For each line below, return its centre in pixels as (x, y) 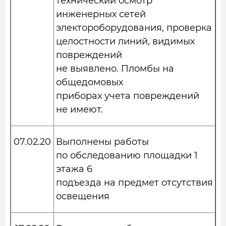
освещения (83, 196)
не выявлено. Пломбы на (115, 69)
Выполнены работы (102, 142)
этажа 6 (74, 169)
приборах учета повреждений (128, 96)
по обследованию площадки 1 (127, 155)
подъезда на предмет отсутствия (134, 183)
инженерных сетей (101, 14)
